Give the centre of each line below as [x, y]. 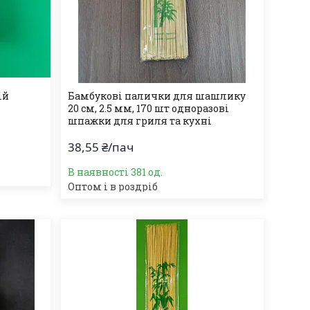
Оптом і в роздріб [112, 186]
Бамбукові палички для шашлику [156, 96]
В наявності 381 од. [115, 172]
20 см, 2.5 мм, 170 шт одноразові [148, 108]
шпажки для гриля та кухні [139, 121]
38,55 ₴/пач [100, 147]
